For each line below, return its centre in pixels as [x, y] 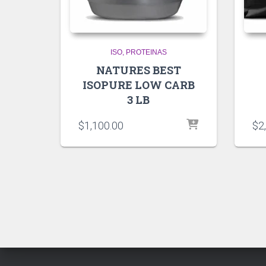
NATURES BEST [138, 70]
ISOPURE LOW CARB [138, 85]
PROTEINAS [146, 52]
